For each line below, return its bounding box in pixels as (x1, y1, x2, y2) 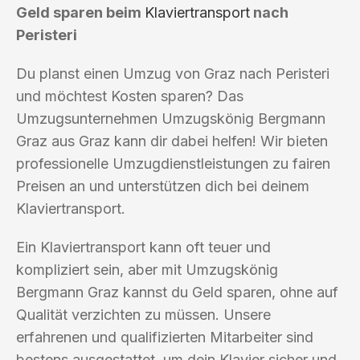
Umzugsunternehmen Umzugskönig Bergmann (16, 109, 325, 127)
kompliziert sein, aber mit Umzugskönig (16, 260, 278, 278)
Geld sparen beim (16, 3, 145, 21)
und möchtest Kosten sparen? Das (16, 87, 243, 104)
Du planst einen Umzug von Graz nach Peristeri (16, 64, 329, 82)
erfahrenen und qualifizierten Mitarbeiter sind (16, 328, 313, 346)
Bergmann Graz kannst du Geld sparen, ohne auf (16, 283, 338, 301)
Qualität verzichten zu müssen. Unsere (16, 305, 271, 323)
